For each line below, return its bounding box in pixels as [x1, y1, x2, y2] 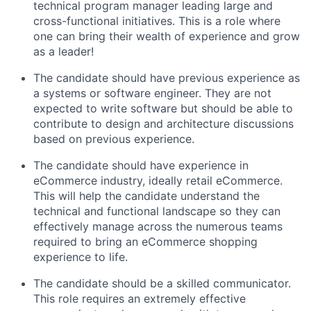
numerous [196, 219, 247, 233]
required [33, 234, 77, 249]
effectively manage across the [33, 219, 192, 233]
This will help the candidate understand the [33, 188, 260, 203]
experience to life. [33, 249, 128, 264]
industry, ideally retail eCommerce [101, 173, 280, 187]
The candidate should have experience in [33, 158, 249, 172]
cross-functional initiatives [33, 13, 172, 28]
